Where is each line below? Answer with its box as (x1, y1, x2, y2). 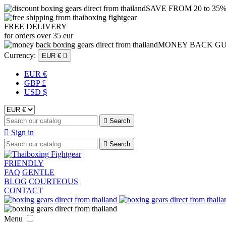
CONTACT (4, 186, 43, 195)
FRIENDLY (4, 159, 44, 167)
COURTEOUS (29, 177, 78, 186)
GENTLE (22, 168, 54, 177)
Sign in (11, 128, 34, 137)
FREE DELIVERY (4, 22, 67, 31)
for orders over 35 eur (4, 31, 73, 40)
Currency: (4, 51, 36, 60)
